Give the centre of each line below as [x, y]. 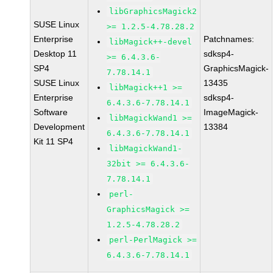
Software [51, 112]
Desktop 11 [55, 54]
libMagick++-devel [151, 42]
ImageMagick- [231, 112]
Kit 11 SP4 [54, 141]
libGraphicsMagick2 [153, 11]
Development [59, 127]
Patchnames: [229, 39]
